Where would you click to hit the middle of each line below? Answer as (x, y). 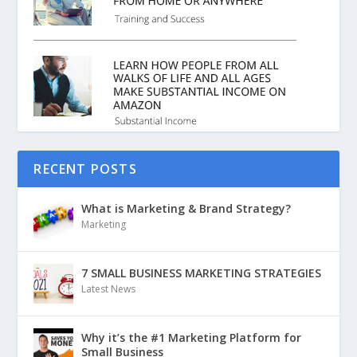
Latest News (109, 289)
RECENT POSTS (85, 169)
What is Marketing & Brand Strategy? (186, 208)
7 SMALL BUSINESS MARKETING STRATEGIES (202, 273)
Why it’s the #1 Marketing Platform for (192, 337)
